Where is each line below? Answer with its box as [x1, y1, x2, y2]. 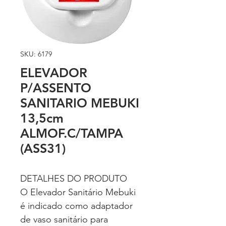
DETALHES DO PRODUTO [20, 173, 127, 184]
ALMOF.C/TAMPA [20, 126, 123, 141]
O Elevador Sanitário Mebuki [20, 187, 136, 198]
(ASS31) [20, 141, 66, 156]
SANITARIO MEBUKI [20, 95, 139, 110]
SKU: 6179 [20, 49, 52, 59]
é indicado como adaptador [20, 200, 133, 211]
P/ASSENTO [20, 80, 91, 95]
